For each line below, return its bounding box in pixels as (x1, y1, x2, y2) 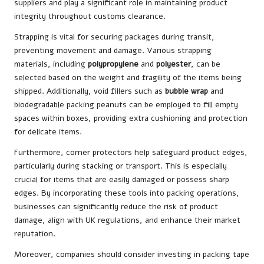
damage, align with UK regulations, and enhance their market (14, 214, 240, 226)
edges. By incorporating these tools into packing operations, (14, 187, 239, 199)
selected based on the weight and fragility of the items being (14, 72, 242, 84)
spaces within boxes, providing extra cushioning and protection (14, 113, 247, 124)
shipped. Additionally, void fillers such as (14, 85, 165, 97)
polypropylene (88, 58, 138, 70)
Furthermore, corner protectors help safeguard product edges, (14, 147, 247, 159)
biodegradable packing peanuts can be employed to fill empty (14, 99, 238, 111)
